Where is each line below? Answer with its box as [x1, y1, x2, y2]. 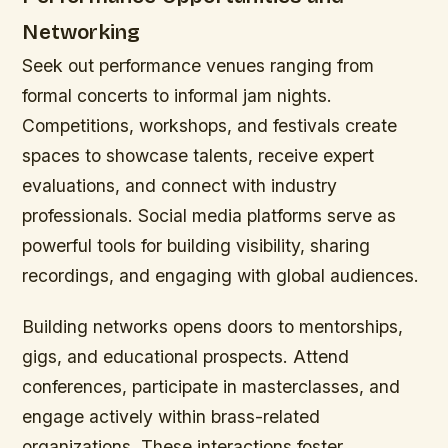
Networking [22, 19, 141, 45]
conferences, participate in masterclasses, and [22, 375, 401, 397]
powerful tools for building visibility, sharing [22, 234, 371, 256]
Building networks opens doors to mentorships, [22, 315, 404, 337]
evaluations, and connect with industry [22, 174, 338, 196]
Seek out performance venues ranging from [22, 54, 375, 76]
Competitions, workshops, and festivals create [22, 114, 398, 136]
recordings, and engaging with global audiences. [22, 264, 420, 286]
